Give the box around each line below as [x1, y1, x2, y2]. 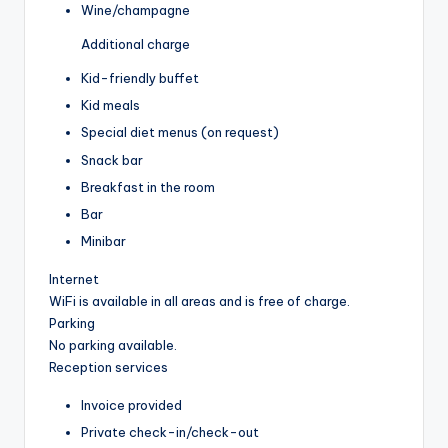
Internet [49, 270, 99, 287]
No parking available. [49, 336, 177, 353]
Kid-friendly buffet [81, 70, 199, 87]
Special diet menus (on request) [81, 124, 279, 141]
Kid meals [81, 97, 140, 114]
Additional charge [81, 36, 190, 53]
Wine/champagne [81, 2, 190, 19]
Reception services [49, 358, 168, 375]
